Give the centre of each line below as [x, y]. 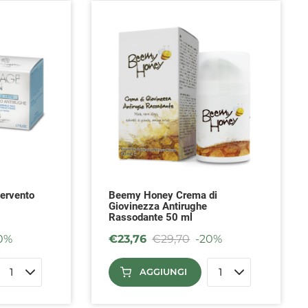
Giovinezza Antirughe [158, 206]
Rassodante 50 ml [151, 217]
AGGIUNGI [164, 272]
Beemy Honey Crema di [163, 195]
